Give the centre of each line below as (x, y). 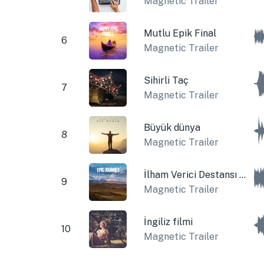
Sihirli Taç (166, 80)
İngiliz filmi (168, 222)
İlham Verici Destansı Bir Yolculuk (242, 174)
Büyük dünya (172, 127)
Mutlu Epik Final (180, 33)
